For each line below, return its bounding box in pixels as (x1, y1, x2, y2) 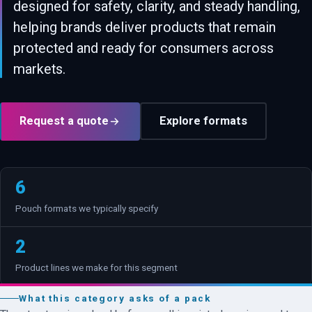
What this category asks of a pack (18, 293, 212, 304)
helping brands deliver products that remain (13, 19, 276, 36)
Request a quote (19, 114, 109, 128)
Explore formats (159, 114, 248, 128)
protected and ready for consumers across (13, 40, 274, 56)
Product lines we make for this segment (15, 263, 178, 274)
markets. (13, 61, 66, 77)
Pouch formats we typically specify (15, 203, 158, 214)
